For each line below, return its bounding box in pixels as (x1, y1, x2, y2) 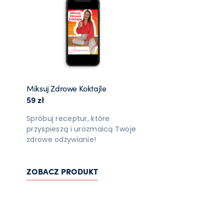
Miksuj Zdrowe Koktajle (26, 82, 106, 93)
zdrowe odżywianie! (26, 134, 96, 144)
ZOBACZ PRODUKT (26, 165, 98, 176)
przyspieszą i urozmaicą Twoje (26, 123, 136, 134)
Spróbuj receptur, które (26, 113, 110, 123)
